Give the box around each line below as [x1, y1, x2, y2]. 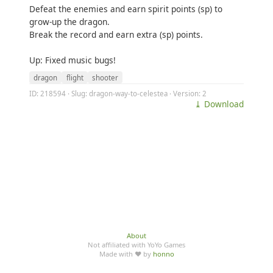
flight [66, 73, 83, 82]
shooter [91, 73, 118, 82]
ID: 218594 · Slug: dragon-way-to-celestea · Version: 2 [29, 88, 207, 98]
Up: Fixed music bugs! [29, 54, 116, 66]
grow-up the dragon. [29, 16, 110, 27]
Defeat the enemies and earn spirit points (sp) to [29, 3, 222, 15]
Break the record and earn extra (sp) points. [29, 29, 203, 40]
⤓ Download [194, 97, 244, 110]
